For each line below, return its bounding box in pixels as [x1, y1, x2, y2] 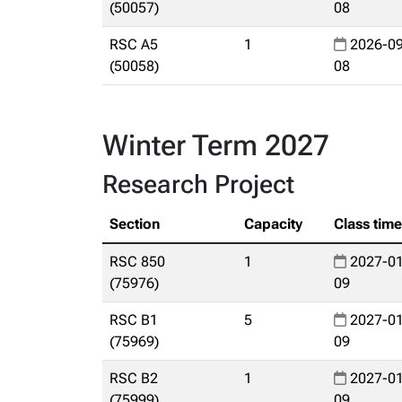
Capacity [244, 215, 302, 232]
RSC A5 [109, 36, 158, 53]
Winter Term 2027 [102, 128, 329, 162]
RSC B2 [109, 370, 158, 387]
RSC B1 [109, 311, 158, 328]
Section [109, 215, 160, 232]
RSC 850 [109, 253, 165, 270]
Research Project [102, 170, 294, 199]
